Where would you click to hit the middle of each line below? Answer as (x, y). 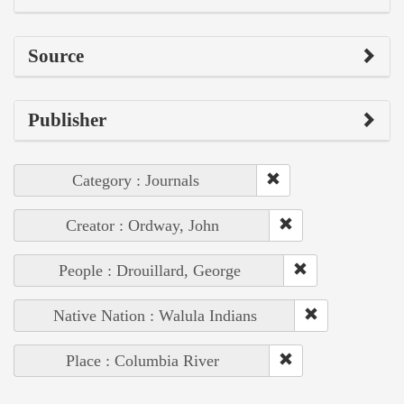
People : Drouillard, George (149, 270)
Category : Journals (136, 180)
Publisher (67, 119)
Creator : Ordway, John (142, 225)
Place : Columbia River (142, 360)
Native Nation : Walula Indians (155, 315)
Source (56, 55)
